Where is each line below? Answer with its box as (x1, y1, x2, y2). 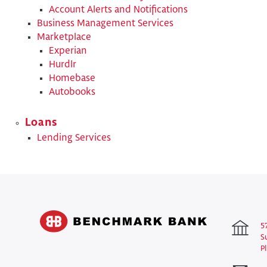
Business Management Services (37, 19, 173, 29)
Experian (49, 46, 87, 56)
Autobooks (49, 88, 95, 97)
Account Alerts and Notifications (49, 5, 188, 15)
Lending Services (37, 133, 111, 142)
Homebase (49, 74, 95, 83)
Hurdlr (49, 60, 76, 70)
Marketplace (37, 33, 91, 42)
